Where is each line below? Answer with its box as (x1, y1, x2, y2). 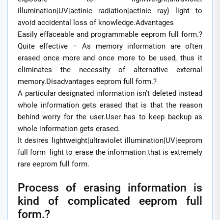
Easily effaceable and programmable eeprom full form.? (18, 30, 202, 39)
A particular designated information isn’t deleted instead (18, 89, 202, 98)
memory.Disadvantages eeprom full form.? (18, 77, 157, 86)
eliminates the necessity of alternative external (18, 65, 202, 75)
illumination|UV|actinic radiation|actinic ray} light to (18, 6, 202, 16)
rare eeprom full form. (18, 160, 89, 169)
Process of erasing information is (18, 181, 202, 194)
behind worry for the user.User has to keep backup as (18, 112, 202, 122)
